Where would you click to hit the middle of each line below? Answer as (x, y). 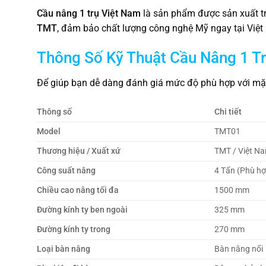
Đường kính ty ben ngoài (82, 210)
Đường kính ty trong (74, 229)
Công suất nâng (66, 170)
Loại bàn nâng (64, 249)
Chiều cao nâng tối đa (78, 190)
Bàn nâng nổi (239, 249)
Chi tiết (228, 112)
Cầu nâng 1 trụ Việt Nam (89, 14)
